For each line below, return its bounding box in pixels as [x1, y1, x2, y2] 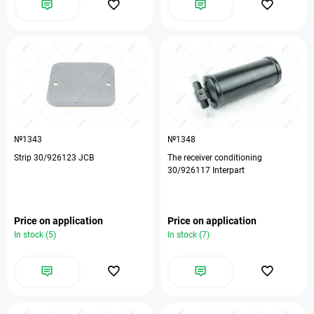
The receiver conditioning [168, 153, 262, 163]
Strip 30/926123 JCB [14, 153, 94, 163]
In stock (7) [168, 230, 210, 240]
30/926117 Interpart [168, 165, 245, 175]
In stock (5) [14, 230, 56, 240]
